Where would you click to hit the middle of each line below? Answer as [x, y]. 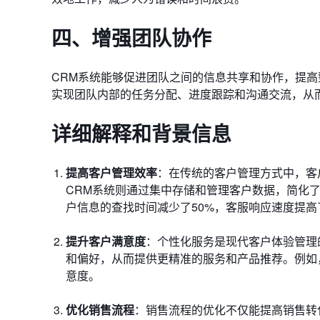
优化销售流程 [100, 310]
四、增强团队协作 [131, 37]
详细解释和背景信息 [141, 133]
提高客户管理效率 [111, 172]
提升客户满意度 [106, 241]
